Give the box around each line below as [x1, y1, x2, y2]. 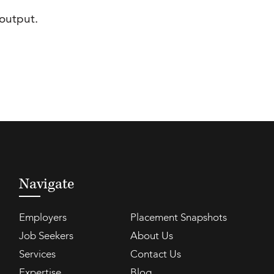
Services [18, 250, 56, 260]
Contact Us [130, 250, 181, 260]
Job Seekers [18, 231, 73, 242]
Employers [18, 213, 67, 223]
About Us [130, 231, 173, 242]
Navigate [18, 175, 74, 193]
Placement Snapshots [130, 213, 227, 223]
